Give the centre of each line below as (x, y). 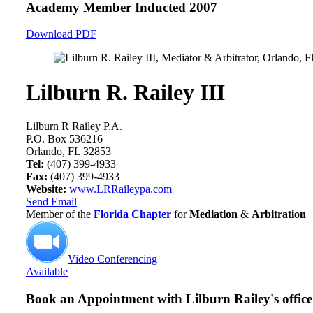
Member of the (60, 214)
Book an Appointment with (106, 298)
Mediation (213, 214)
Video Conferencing (112, 259)
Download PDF (61, 34)
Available (47, 272)
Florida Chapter (132, 214)
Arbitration (279, 214)
